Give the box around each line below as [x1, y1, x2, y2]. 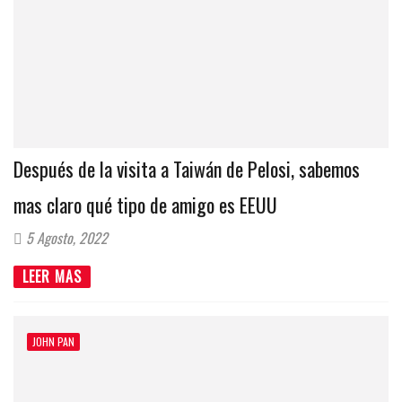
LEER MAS [22, 266, 82, 288]
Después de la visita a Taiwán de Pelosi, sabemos [13, 154, 360, 183]
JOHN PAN [32, 334, 74, 350]
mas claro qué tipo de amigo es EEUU [13, 190, 277, 219]
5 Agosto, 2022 [22, 227, 108, 249]
